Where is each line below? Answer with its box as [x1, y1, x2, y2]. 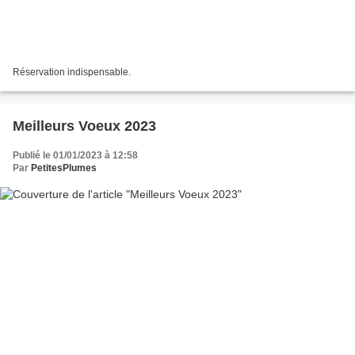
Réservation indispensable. [13, 67, 131, 78]
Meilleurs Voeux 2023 [13, 118, 156, 135]
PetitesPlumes [31, 162, 97, 174]
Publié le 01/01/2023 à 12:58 [13, 150, 138, 162]
